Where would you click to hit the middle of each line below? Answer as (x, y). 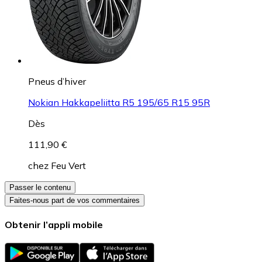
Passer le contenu (40, 187)
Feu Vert (68, 165)
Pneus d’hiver (57, 81)
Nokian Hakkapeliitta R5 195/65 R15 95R (119, 102)
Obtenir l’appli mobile (54, 225)
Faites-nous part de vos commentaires (75, 200)
